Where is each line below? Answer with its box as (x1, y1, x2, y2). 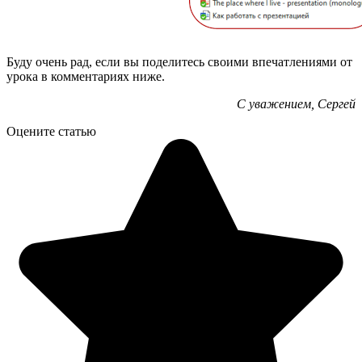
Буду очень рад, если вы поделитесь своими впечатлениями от (6, 54, 352, 69)
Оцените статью (6, 124, 96, 138)
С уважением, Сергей (237, 96, 356, 111)
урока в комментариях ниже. (6, 69, 165, 83)
